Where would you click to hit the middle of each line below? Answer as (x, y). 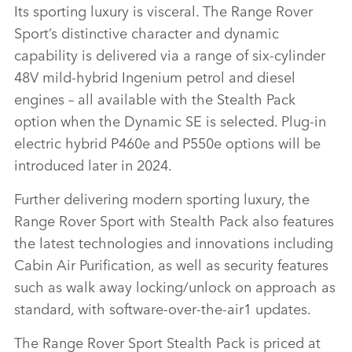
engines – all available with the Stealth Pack (155, 99)
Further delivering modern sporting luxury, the (162, 198)
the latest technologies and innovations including (174, 242)
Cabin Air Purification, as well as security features (171, 264)
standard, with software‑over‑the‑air (129, 308)
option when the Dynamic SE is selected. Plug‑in (170, 121)
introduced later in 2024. (93, 165)
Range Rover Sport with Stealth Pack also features (174, 220)
